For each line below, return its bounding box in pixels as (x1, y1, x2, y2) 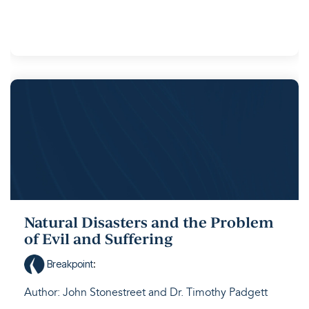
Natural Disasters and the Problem (24, 212, 274, 232)
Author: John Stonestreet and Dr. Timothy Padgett (24, 286, 268, 299)
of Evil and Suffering (24, 229, 173, 248)
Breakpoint (45, 258, 93, 270)
